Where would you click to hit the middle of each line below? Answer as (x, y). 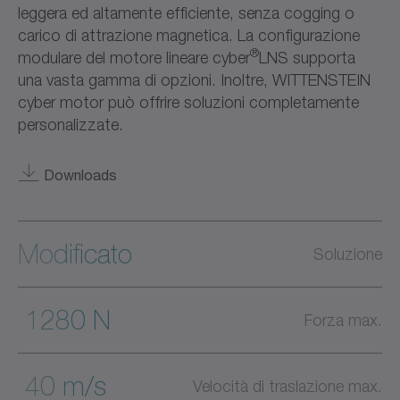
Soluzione (348, 254)
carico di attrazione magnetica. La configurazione (189, 35)
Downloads (80, 174)
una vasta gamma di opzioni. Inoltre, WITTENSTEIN (194, 79)
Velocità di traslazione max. (287, 386)
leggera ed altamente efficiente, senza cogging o (186, 12)
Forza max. (343, 320)
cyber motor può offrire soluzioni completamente (188, 102)
